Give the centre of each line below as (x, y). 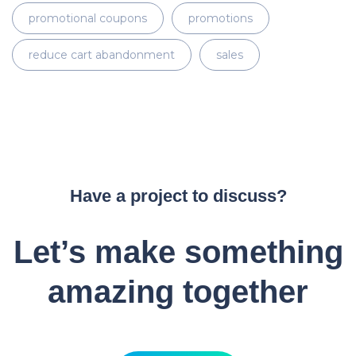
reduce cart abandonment (102, 54)
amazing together (178, 291)
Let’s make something (178, 252)
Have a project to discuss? (178, 195)
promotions (221, 18)
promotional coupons (88, 18)
